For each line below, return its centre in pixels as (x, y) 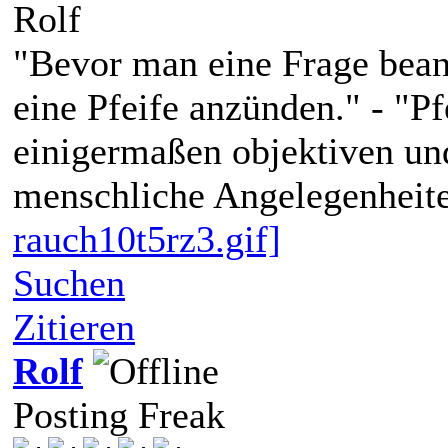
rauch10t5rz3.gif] (147, 238)
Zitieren (74, 326)
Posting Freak (119, 414)
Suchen (69, 282)
